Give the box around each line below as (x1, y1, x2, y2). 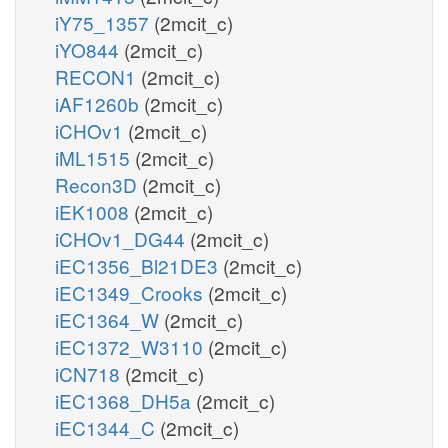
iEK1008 (55, 197, 134, 225)
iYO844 (55, 35, 124, 63)
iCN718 (55, 359, 125, 387)
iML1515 (55, 143, 135, 171)
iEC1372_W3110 (55, 332, 208, 360)
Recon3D (55, 170, 142, 198)
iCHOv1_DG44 (55, 224, 190, 252)
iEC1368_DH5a (55, 386, 196, 414)
